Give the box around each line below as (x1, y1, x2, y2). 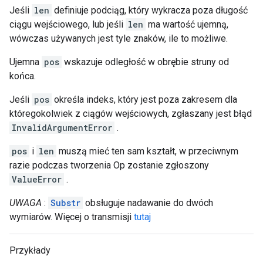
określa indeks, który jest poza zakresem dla (52, 94, 237, 105)
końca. (9, 70, 36, 82)
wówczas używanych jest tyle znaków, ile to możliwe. (9, 33, 228, 44)
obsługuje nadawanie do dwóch (83, 197, 213, 208)
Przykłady (9, 245, 50, 256)
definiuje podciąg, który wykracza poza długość (52, 5, 248, 16)
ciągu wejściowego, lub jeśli (9, 19, 126, 30)
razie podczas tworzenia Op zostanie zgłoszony (9, 160, 209, 171)
